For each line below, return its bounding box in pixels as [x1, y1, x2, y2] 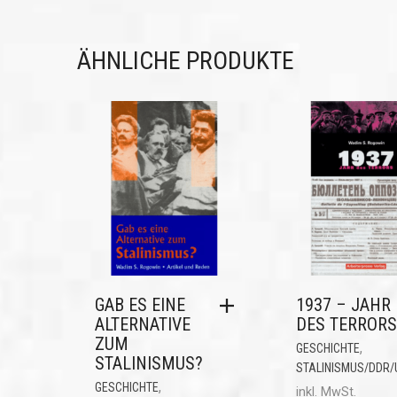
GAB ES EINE [95, 293, 185, 315]
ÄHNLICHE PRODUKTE [77, 46, 294, 75]
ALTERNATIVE [95, 313, 191, 335]
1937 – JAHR [295, 293, 391, 315]
